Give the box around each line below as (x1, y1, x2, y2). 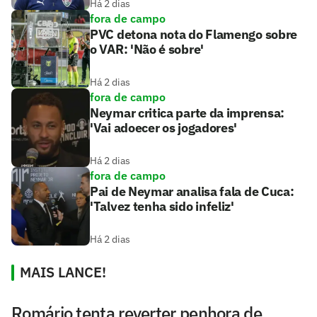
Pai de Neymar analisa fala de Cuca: (90, 183, 294, 200)
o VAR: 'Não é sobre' (90, 40, 204, 57)
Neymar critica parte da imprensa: (90, 104, 285, 121)
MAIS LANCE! (20, 262, 106, 282)
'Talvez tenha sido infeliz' (90, 197, 234, 214)
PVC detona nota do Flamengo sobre (90, 25, 298, 42)
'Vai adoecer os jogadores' (90, 119, 238, 136)
